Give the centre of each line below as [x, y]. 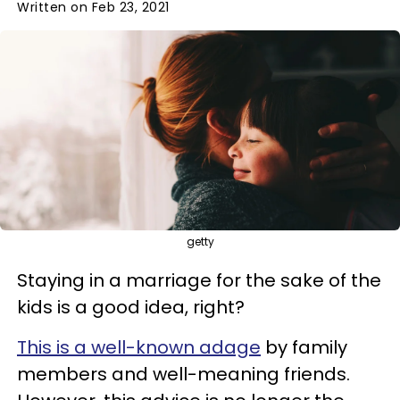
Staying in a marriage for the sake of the [199, 280]
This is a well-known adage [139, 347]
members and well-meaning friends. [183, 374]
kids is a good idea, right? [131, 307]
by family [304, 347]
